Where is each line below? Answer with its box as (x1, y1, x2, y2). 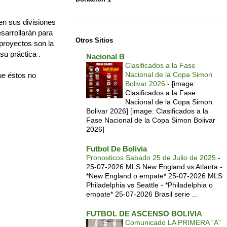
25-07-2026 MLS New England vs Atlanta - (86, 163, 222, 171)
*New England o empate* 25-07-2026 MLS (86, 172, 222, 180)
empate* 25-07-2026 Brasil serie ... (86, 190, 198, 199)
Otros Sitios (75, 36, 113, 45)
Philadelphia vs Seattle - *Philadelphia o (86, 181, 213, 190)
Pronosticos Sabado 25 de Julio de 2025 (86, 154, 218, 162)
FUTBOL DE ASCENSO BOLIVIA (86, 209, 202, 218)
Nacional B (86, 52, 125, 61)
